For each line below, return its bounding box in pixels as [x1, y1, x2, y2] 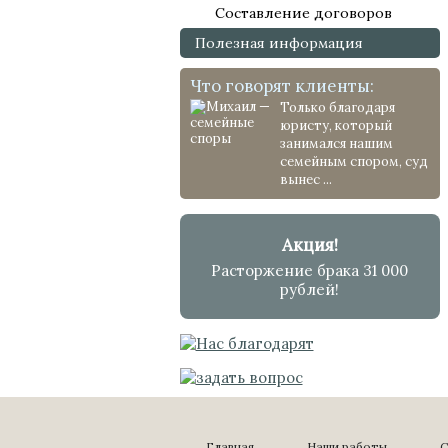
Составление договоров [214, 4, 392, 22]
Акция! [281, 234, 338, 256]
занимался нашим [279, 135, 393, 152]
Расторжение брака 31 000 [211, 261, 408, 280]
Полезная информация [194, 34, 363, 52]
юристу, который [279, 117, 392, 134]
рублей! [280, 280, 339, 299]
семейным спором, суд [279, 153, 428, 170]
